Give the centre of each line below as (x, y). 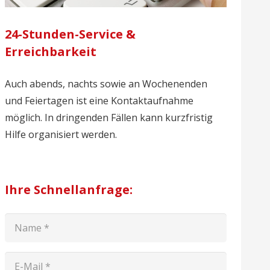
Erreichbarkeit (50, 52)
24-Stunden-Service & (70, 34)
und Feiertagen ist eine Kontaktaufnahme (99, 101)
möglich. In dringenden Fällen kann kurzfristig (108, 118)
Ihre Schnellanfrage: (68, 190)
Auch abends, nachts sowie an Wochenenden (106, 84)
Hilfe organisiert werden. (61, 135)
